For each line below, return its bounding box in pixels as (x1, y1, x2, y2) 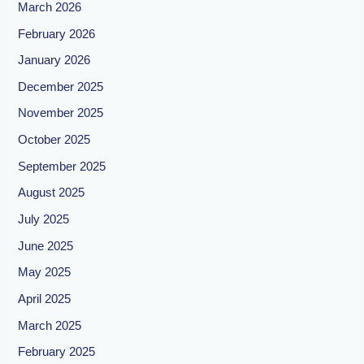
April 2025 (18, 292, 71, 305)
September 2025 (18, 159, 106, 173)
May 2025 (18, 266, 71, 279)
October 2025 (18, 133, 91, 147)
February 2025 (18, 345, 96, 359)
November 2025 (18, 106, 104, 120)
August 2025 (18, 186, 85, 200)
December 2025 (18, 80, 104, 93)
